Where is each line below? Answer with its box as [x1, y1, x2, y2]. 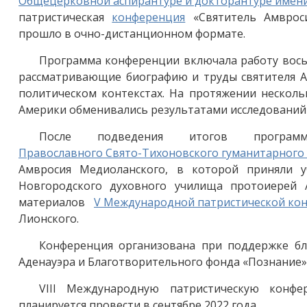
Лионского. [19, 211, 82, 226]
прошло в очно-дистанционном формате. [19, 26, 245, 41]
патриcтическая [19, 10, 112, 25]
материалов [19, 195, 94, 210]
